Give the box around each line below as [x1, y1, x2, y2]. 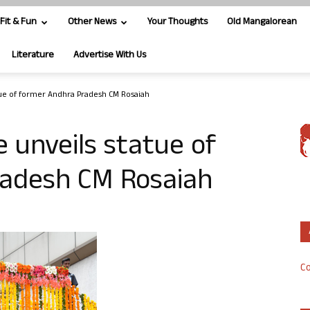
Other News [68, 15, 116, 30]
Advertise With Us [73, 48, 146, 64]
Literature [12, 48, 54, 64]
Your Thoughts [147, 15, 208, 30]
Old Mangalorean [227, 15, 297, 30]
